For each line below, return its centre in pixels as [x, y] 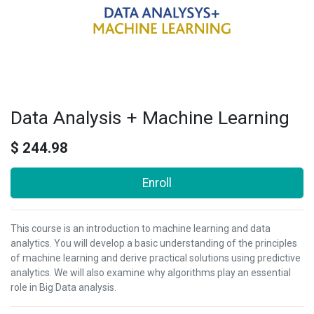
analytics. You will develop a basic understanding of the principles [154, 243]
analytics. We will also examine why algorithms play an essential [151, 273]
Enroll [157, 183]
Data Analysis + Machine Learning [150, 117]
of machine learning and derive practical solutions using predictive [156, 258]
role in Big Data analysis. [63, 287]
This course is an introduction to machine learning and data [141, 228]
